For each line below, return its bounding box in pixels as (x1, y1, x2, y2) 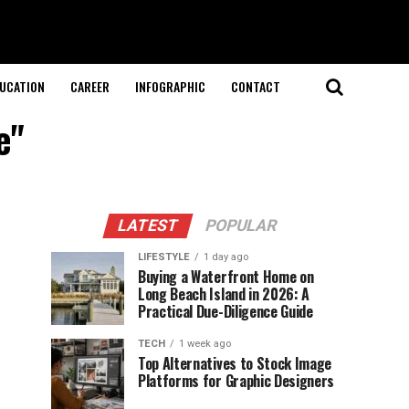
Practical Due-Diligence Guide (138, 300, 313, 322)
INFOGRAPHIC (134, 77, 205, 96)
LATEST (115, 216, 181, 235)
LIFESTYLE (138, 251, 190, 263)
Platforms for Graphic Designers (138, 370, 335, 392)
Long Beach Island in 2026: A (138, 283, 310, 305)
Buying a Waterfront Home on (138, 266, 314, 288)
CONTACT (230, 77, 280, 96)
